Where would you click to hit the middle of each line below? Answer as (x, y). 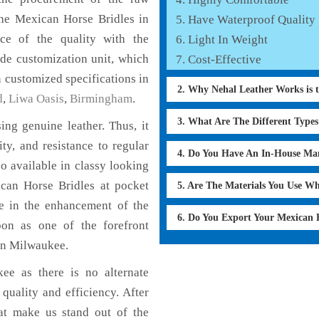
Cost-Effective (225, 59)
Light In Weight (228, 39)
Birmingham (101, 98)
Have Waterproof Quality (252, 19)
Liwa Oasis (36, 98)
